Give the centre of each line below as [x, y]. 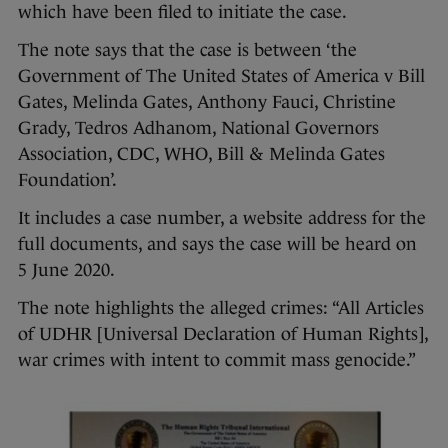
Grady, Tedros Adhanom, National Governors [198, 127]
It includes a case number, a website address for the [222, 217]
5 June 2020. [68, 269]
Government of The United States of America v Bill [221, 75]
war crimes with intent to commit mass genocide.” [217, 359]
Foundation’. [69, 179]
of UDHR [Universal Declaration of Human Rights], [223, 333]
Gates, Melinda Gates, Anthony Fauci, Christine [207, 101]
